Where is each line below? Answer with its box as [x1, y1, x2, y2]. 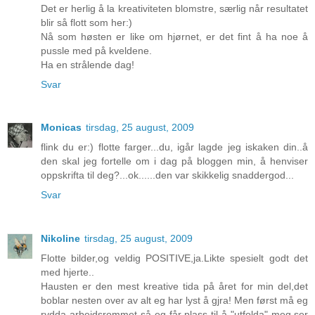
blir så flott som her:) [41, 16, 132, 28]
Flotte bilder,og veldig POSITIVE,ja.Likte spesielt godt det [41, 252, 308, 264]
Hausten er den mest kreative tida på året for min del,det [41, 281, 308, 292]
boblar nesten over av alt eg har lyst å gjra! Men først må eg [41, 295, 308, 307]
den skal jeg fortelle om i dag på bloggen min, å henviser [41, 155, 308, 167]
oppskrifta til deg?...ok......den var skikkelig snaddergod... [41, 169, 294, 181]
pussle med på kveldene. [41, 44, 152, 56]
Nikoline [41, 233, 80, 245]
